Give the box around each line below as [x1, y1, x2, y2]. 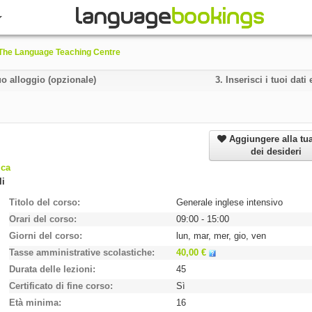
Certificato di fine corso [9, 281, 111, 291]
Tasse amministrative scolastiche [9, 247, 153, 258]
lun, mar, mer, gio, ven [176, 231, 267, 241]
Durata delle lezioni [9, 264, 93, 274]
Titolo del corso [9, 197, 78, 208]
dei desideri [250, 146, 302, 157]
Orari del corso [9, 214, 75, 224]
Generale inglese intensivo [176, 197, 283, 208]
